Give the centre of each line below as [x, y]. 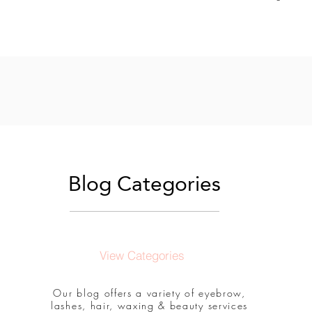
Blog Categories [145, 184]
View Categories [142, 255]
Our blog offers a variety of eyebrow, [149, 293]
